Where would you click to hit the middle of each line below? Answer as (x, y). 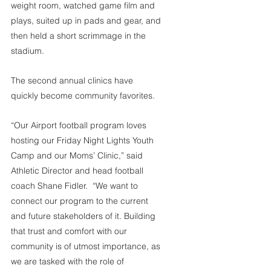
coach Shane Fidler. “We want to (76, 186)
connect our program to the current (81, 201)
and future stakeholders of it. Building (84, 216)
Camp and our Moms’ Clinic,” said (78, 156)
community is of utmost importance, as (87, 247)
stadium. (28, 51)
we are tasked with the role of (69, 262)
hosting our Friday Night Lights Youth (83, 141)
